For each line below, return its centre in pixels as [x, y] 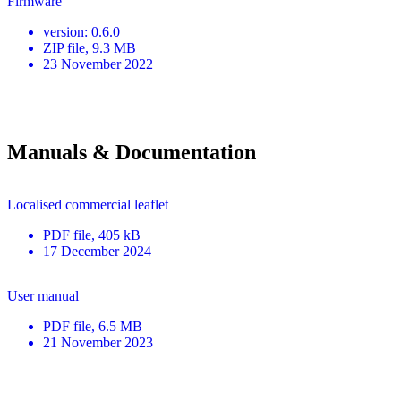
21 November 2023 [98, 342]
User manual [43, 295]
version [64, 31]
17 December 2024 [97, 251]
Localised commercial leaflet [88, 204]
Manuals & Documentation [132, 152]
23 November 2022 [98, 64]
